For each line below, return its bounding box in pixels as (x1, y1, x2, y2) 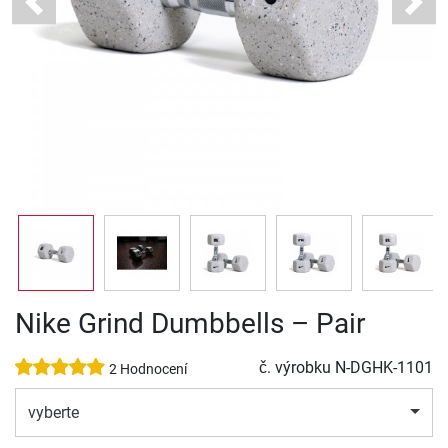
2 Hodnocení (109, 361, 187, 379)
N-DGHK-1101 (335, 358, 433, 378)
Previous (32, 2, 94, 22)
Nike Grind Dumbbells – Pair (15, 307, 365, 341)
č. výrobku (259, 358, 335, 378)
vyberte (28, 402, 79, 422)
